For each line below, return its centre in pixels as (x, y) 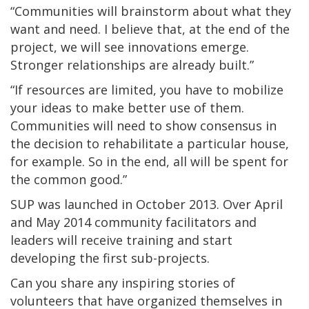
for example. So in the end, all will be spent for (149, 161)
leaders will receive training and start (121, 240)
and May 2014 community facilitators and (133, 222)
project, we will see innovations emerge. (130, 47)
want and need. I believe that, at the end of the (150, 29)
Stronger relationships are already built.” (132, 64)
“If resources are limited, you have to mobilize (147, 89)
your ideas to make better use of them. (127, 107)
